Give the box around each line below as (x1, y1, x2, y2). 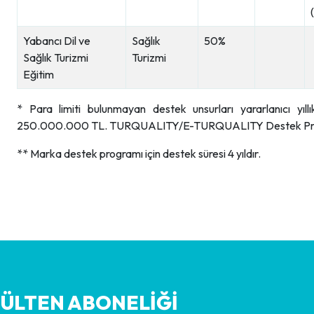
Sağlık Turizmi (23, 50, 88, 64)
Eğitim (23, 67, 54, 81)
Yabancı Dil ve (23, 34, 90, 48)
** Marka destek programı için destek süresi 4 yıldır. (17, 146, 261, 161)
